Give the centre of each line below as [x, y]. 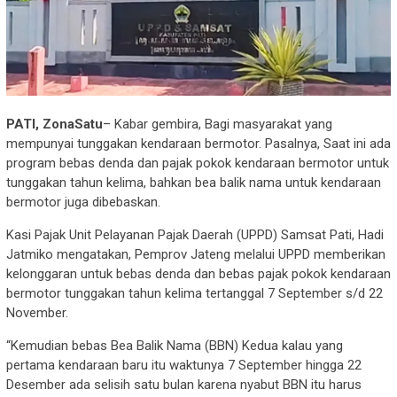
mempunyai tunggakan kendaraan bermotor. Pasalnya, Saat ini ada [198, 143]
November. [37, 312]
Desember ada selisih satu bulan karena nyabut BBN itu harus [184, 384]
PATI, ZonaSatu [54, 124]
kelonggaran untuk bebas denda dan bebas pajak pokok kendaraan [198, 273]
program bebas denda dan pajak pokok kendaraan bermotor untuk [198, 163]
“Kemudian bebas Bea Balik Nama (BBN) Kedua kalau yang [175, 345]
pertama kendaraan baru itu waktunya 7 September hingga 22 [184, 365]
